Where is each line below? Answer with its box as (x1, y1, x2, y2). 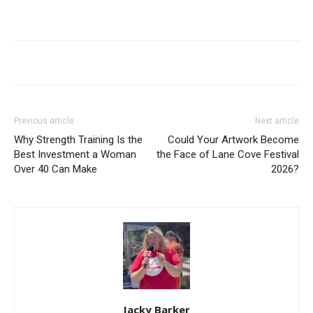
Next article (255, 115, 299, 126)
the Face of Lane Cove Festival (156, 147, 299, 161)
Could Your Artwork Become (168, 133, 299, 146)
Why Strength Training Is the (14, 133, 143, 146)
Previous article (14, 115, 74, 126)
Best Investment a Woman (14, 147, 136, 161)
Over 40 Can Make (14, 162, 97, 175)
